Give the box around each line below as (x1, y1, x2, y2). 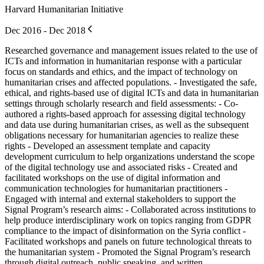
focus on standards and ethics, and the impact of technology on (5, 66, 237, 77)
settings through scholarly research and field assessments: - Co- (5, 98, 238, 108)
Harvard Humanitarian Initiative (5, 4, 123, 14)
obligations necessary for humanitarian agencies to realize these (5, 130, 239, 140)
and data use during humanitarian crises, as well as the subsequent (5, 119, 249, 130)
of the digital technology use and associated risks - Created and (5, 161, 237, 172)
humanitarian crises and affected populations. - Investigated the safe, (5, 77, 257, 87)
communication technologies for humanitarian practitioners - (5, 183, 227, 193)
